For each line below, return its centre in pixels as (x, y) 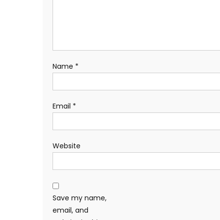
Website (67, 146)
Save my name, (80, 198)
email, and (70, 210)
